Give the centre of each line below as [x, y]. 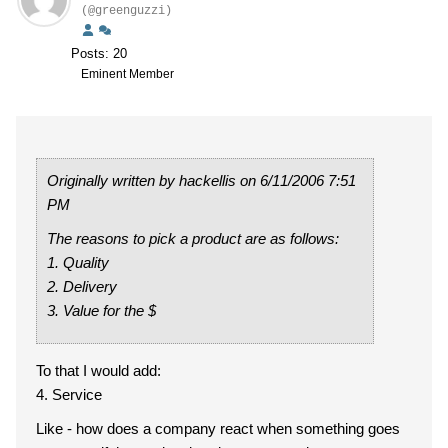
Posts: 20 [99, 53]
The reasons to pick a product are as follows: [193, 238]
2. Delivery [82, 286]
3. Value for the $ [109, 310]
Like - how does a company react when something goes [218, 428]
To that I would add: [98, 370]
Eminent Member [127, 74]
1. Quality [86, 262]
